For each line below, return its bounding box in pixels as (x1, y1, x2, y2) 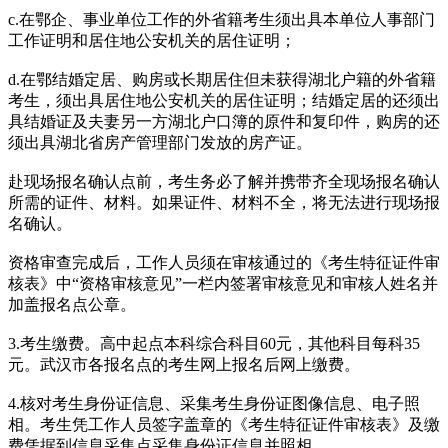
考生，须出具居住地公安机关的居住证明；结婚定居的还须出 (8, 91, 440, 109)
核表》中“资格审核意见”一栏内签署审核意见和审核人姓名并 (8, 274, 438, 292)
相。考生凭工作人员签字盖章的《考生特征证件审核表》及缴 (8, 415, 440, 433)
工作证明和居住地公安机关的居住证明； (8, 31, 296, 49)
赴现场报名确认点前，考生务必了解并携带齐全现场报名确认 (8, 172, 440, 190)
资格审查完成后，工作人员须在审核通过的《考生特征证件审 (8, 253, 440, 271)
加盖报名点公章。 (8, 295, 136, 313)
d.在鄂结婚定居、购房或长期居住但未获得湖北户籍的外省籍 (8, 70, 436, 88)
